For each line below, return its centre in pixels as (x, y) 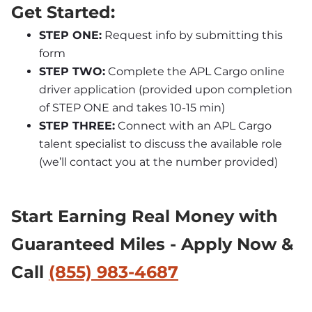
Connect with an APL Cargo (193, 126)
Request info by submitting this (192, 36)
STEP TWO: (72, 72)
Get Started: (63, 13)
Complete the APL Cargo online (195, 72)
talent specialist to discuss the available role (161, 144)
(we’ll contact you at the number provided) (158, 162)
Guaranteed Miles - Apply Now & (152, 244)
